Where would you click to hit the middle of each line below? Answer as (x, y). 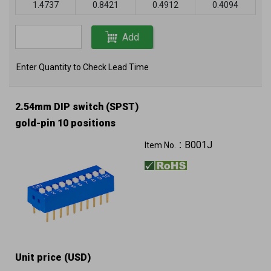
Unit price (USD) (53, 257)
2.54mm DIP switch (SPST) (77, 107)
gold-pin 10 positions (65, 123)
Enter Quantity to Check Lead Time (83, 67)
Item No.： (165, 145)
